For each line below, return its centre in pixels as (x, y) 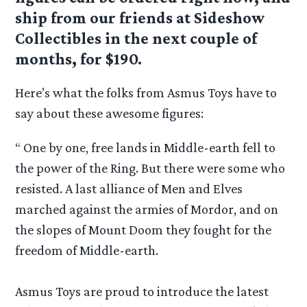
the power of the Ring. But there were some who (150, 168)
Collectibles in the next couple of (136, 38)
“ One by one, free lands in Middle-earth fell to (146, 147)
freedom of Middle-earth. (87, 250)
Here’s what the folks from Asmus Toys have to (146, 93)
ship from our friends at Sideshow (140, 18)
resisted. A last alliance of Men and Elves (129, 188)
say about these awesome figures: (110, 113)
